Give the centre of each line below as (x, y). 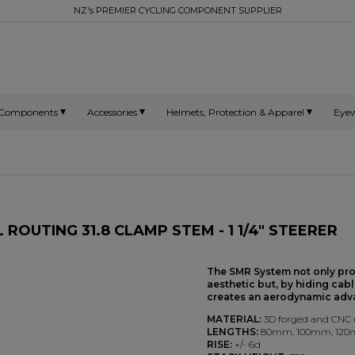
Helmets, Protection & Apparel (235, 112)
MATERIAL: (234, 319)
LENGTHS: (232, 332)
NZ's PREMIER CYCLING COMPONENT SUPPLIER (177, 11)
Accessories (112, 112)
